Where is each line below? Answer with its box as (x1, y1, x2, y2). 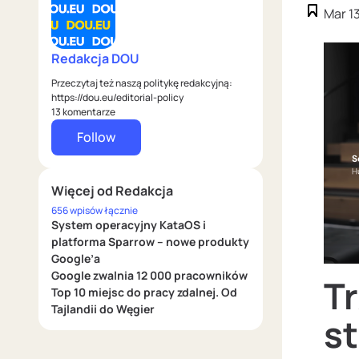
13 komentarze (51, 105, 115, 119)
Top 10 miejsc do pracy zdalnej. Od (51, 284, 237, 301)
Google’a (51, 251, 100, 267)
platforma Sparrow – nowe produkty (51, 234, 249, 250)
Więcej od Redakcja (51, 182, 173, 200)
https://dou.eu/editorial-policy (51, 91, 184, 105)
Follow (77, 128, 115, 147)
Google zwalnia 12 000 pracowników (51, 268, 248, 284)
